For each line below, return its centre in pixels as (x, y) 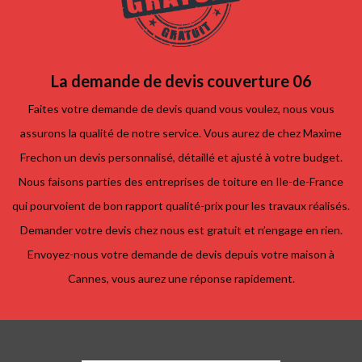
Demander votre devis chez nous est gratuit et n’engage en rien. (181, 229)
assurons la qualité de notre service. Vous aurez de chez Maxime (181, 133)
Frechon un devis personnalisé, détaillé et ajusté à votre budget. (181, 157)
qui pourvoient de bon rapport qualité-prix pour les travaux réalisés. (181, 205)
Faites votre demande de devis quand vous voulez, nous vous (181, 108)
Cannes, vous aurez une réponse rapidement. (181, 278)
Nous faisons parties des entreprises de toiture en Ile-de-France (181, 181)
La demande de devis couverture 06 (181, 80)
